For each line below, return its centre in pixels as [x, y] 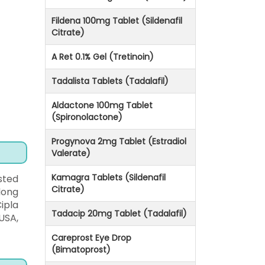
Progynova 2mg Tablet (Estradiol [119, 142]
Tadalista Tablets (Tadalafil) [110, 81]
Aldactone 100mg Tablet [102, 106]
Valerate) [71, 153]
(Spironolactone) [87, 117]
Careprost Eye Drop [91, 238]
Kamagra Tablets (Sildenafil [109, 178]
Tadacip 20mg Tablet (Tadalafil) [119, 214]
